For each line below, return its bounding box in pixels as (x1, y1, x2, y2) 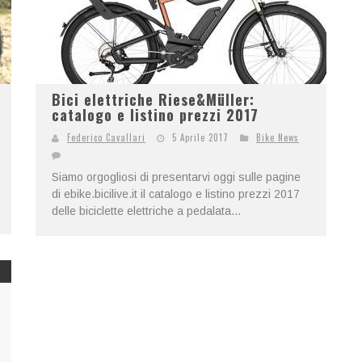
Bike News (256, 131, 299, 144)
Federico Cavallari (67, 131, 145, 144)
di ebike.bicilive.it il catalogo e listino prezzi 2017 (52, 187, 300, 200)
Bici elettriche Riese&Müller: (52, 89, 255, 110)
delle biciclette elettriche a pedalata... (52, 204, 241, 217)
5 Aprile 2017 (172, 131, 229, 144)
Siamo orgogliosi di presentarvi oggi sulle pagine (52, 170, 301, 183)
